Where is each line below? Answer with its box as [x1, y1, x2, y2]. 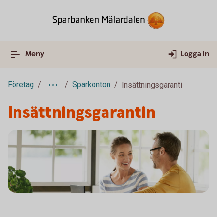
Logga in [180, 49, 209, 59]
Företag [8, 80, 34, 89]
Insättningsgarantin [8, 102, 155, 124]
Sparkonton [72, 80, 110, 89]
